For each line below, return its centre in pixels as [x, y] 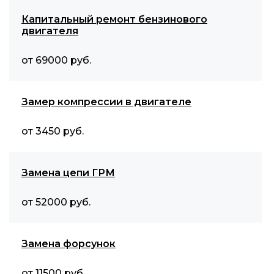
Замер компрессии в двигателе [106, 102]
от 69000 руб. [56, 60]
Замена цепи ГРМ [68, 173]
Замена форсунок [68, 244]
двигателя [50, 31]
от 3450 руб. [53, 131]
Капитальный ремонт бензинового [114, 19]
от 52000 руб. [56, 202]
